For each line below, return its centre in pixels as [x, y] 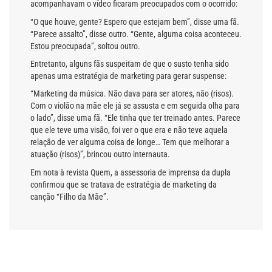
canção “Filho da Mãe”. [70, 196]
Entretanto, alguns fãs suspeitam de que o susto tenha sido [130, 64]
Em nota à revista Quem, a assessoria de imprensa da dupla [131, 172]
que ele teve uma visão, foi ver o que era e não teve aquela [129, 130]
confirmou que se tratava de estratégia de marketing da [124, 184]
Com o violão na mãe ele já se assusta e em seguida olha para [135, 106]
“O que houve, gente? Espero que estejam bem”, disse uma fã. [135, 22]
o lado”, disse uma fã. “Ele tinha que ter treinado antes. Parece [135, 118]
